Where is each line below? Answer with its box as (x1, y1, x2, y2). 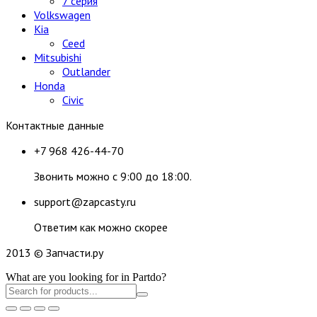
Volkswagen (34, 7, 91, 22)
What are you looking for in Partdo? (6, 270, 166, 283)
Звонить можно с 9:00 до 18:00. (34, 168, 192, 183)
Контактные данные (6, 117, 104, 132)
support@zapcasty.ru (34, 194, 136, 209)
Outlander (62, 64, 110, 79)
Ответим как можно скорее (34, 219, 168, 234)
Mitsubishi (34, 50, 81, 64)
